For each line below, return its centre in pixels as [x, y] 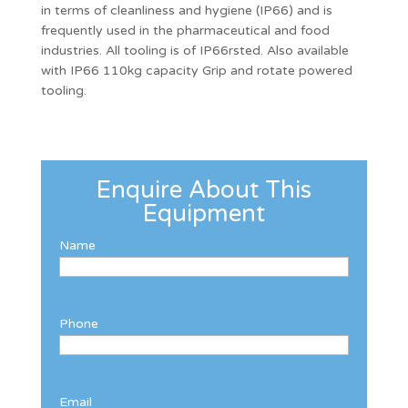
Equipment [204, 213]
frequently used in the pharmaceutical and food [185, 30]
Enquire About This [204, 189]
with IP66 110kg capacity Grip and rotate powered [196, 70]
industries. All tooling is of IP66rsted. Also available [194, 50]
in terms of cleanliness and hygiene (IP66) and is [186, 10]
